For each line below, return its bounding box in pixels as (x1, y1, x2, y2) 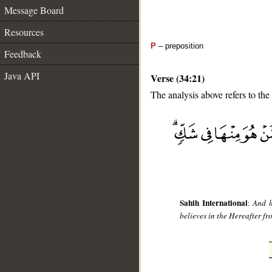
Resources (4, 25, 44, 38)
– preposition (156, 41, 203, 50)
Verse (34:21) (151, 71, 205, 85)
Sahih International (180, 197, 248, 209)
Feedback (4, 47, 41, 60)
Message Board (4, 4, 64, 16)
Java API (4, 69, 39, 82)
